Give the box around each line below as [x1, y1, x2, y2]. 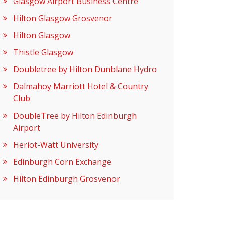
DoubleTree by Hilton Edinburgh [13, 109, 137, 121]
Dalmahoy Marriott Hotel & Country [13, 80, 148, 92]
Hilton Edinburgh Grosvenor [13, 173, 120, 184]
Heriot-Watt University [13, 139, 98, 150]
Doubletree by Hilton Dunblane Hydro [13, 63, 157, 75]
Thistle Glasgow [13, 46, 73, 58]
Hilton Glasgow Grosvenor [13, 12, 113, 24]
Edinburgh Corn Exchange [13, 156, 111, 167]
